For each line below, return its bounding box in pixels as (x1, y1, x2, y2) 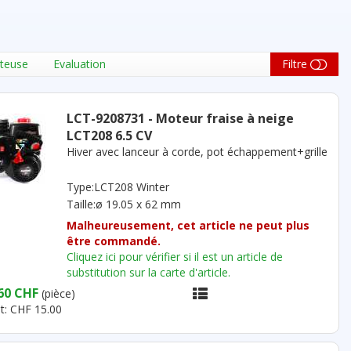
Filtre (282, 56, 307, 71)
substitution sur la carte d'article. (66, 265, 230, 280)
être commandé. (66, 233, 161, 248)
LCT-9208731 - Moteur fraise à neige (66, 110, 294, 127)
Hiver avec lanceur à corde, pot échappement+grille (66, 144, 327, 159)
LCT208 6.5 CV (66, 127, 152, 144)
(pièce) (41, 286, 75, 301)
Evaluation (53, 56, 106, 71)
